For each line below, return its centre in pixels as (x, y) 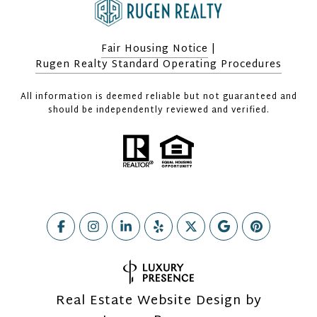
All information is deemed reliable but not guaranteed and (158, 97)
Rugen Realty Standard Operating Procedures (158, 64)
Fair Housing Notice (155, 49)
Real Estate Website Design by (158, 301)
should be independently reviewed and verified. (158, 110)
